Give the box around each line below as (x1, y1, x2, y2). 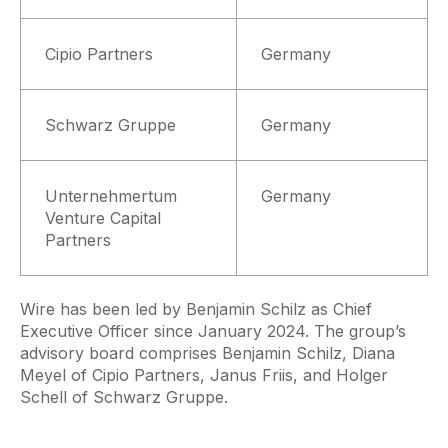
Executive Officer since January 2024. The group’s (20, 321, 406, 342)
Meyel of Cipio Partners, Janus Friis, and (20, 365, 336, 386)
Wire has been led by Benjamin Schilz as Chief (20, 299, 372, 320)
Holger (336, 365, 388, 386)
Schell (20, 387, 67, 408)
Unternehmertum (45, 185, 177, 206)
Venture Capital (45, 207, 161, 228)
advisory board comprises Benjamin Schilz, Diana (20, 343, 395, 364)
